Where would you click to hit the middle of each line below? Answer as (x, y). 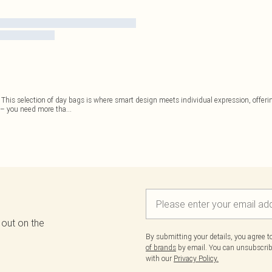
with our (160, 258)
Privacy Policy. (196, 258)
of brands (161, 247)
